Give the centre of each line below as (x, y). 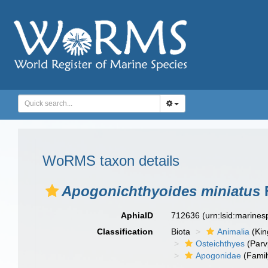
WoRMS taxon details (111, 161)
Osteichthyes (220, 243)
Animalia (234, 232)
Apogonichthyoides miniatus (161, 191)
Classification (125, 232)
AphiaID (137, 215)
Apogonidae (219, 255)
